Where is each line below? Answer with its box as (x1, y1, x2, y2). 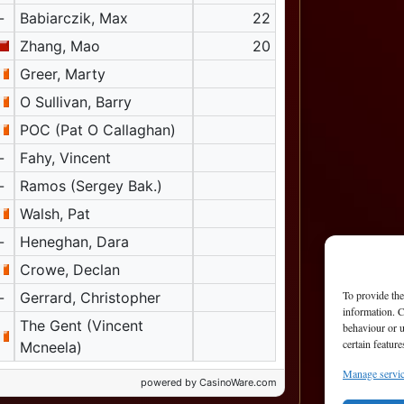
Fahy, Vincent (19, 149, 111, 168)
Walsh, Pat (19, 205, 90, 224)
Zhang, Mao (19, 37, 100, 56)
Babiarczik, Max (19, 9, 128, 28)
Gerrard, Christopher (19, 289, 161, 308)
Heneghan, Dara (19, 233, 129, 252)
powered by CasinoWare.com (140, 376, 277, 390)
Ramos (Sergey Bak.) (19, 177, 162, 196)
